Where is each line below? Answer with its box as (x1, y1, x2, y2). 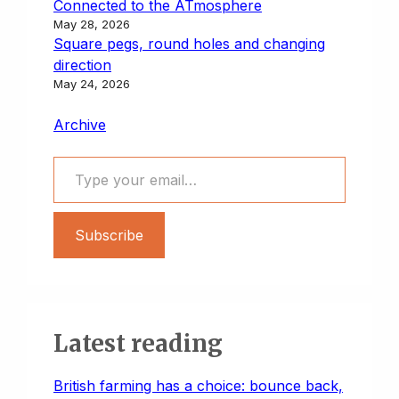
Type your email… (53, 146, 100, 165)
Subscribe (75, 225, 143, 244)
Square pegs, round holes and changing (53, 34, 325, 53)
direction (53, 55, 111, 74)
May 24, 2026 (53, 76, 130, 91)
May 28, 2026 (53, 16, 130, 31)
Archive (53, 115, 106, 134)
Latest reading (53, 328, 223, 358)
